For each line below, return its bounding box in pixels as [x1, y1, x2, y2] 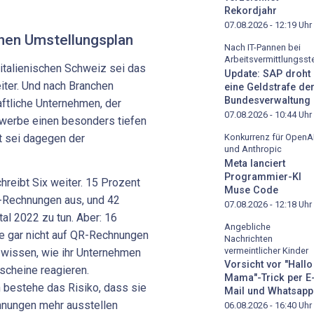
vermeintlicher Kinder [224, 245, 308, 256]
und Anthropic [224, 143, 282, 154]
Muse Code [224, 184, 278, 196]
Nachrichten [224, 233, 273, 244]
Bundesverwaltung [224, 94, 310, 107]
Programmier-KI [224, 170, 301, 183]
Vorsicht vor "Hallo [224, 259, 313, 271]
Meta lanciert [224, 157, 285, 170]
